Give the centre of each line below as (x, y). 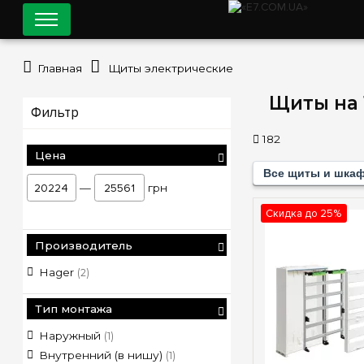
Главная (59, 68)
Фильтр (54, 113)
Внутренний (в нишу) (102, 355)
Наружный (71, 335)
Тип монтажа (73, 308)
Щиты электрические (171, 68)
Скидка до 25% (304, 213)
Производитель (83, 245)
